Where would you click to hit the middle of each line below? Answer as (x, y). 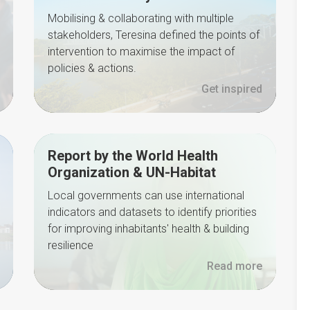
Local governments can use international (146, 195)
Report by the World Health (133, 156)
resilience (71, 245)
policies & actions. (92, 68)
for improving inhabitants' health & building (148, 229)
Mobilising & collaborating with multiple (141, 18)
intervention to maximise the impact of (141, 52)
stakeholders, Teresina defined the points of (154, 35)
